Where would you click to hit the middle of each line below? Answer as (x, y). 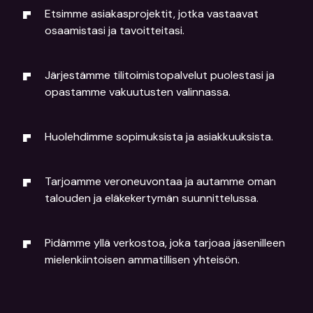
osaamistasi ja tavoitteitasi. (115, 30)
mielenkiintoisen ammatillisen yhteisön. (142, 260)
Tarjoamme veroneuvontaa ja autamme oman (160, 181)
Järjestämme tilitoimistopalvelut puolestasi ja (160, 75)
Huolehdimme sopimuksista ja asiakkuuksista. (159, 137)
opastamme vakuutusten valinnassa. (138, 92)
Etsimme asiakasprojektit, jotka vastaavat (152, 14)
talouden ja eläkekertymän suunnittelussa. (152, 198)
